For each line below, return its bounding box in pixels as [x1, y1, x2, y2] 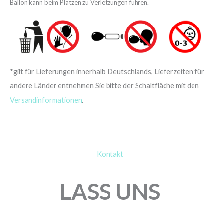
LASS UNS [60, 178, 160, 205]
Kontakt [97, 150, 123, 159]
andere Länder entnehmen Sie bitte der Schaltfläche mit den [10, 81, 199, 90]
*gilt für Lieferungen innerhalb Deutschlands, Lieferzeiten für [10, 67, 204, 76]
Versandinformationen [10, 95, 82, 104]
